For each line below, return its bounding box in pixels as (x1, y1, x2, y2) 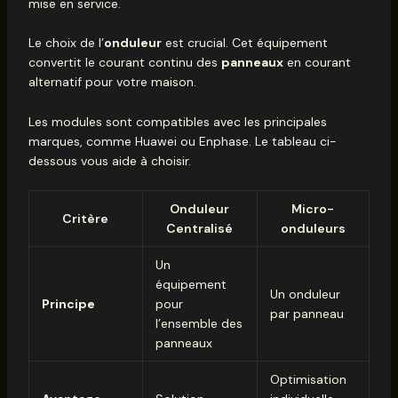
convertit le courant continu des (28, 54, 221, 71)
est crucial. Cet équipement (161, 35, 328, 52)
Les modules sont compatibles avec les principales (28, 113, 327, 130)
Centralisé (166, 219, 234, 236)
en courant (283, 54, 351, 71)
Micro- (291, 200, 335, 217)
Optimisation (269, 370, 346, 387)
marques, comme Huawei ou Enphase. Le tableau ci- (28, 132, 337, 149)
